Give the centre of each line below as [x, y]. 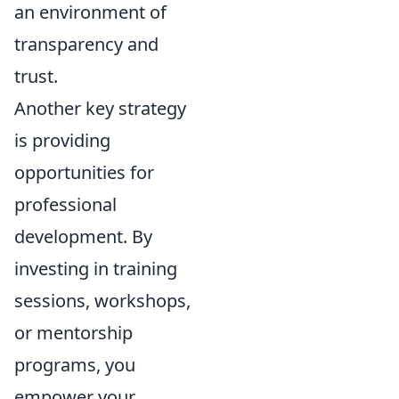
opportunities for [84, 172]
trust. [36, 76]
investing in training [96, 269]
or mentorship [73, 333]
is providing [62, 140]
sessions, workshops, [102, 301]
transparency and [86, 44]
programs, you [75, 365]
